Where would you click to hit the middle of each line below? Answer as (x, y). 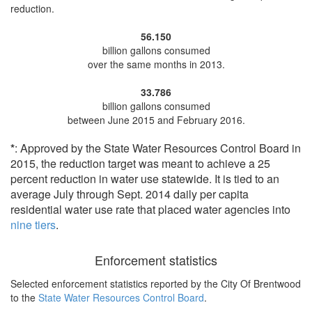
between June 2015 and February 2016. (156, 120)
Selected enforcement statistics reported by (107, 283)
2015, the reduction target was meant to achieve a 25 (140, 163)
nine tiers (33, 225)
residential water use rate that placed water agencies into (150, 209)
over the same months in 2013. (156, 64)
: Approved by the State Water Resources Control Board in (158, 148)
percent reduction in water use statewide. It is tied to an (145, 179)
